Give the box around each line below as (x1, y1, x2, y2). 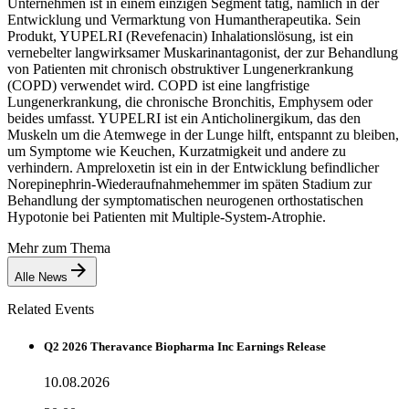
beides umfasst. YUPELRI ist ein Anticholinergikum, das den (7, 110, 361, 126)
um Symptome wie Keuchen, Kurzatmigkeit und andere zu (7, 142, 346, 159)
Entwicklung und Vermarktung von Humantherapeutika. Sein (7, 11, 361, 27)
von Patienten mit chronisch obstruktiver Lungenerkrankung (7, 60, 353, 77)
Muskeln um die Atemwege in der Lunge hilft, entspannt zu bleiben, (7, 126, 399, 142)
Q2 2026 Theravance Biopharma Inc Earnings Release (44, 340, 326, 354)
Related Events (7, 300, 94, 317)
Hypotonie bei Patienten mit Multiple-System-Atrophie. (7, 208, 326, 225)
